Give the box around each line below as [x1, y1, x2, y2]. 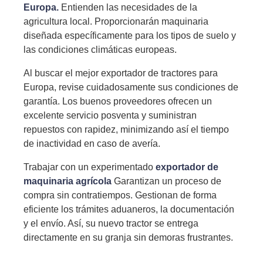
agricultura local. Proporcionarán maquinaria [23, 16, 208, 26]
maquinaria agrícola [23, 176, 112, 186]
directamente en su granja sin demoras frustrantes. [23, 232, 233, 242]
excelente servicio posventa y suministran [23, 110, 197, 120]
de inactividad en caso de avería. [23, 139, 160, 149]
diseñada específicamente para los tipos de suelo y [23, 31, 236, 41]
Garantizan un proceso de [112, 176, 221, 186]
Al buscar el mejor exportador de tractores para [23, 68, 218, 78]
